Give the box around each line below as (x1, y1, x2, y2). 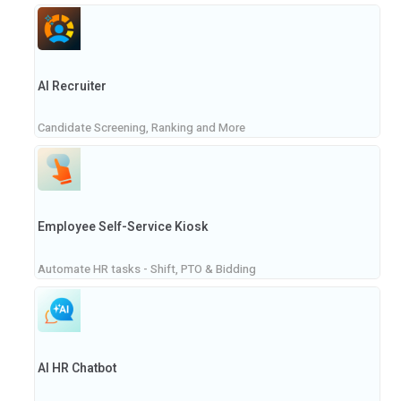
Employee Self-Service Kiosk (38, 218, 209, 237)
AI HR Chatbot (38, 358, 116, 378)
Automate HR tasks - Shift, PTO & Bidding (38, 260, 256, 277)
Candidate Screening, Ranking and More (38, 119, 245, 137)
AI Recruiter (38, 76, 107, 96)
